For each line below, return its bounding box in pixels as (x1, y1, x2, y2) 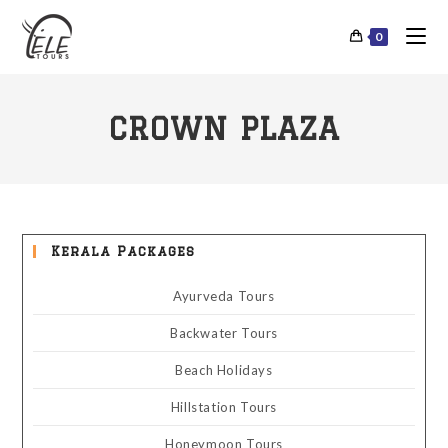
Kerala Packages (51, 244, 196, 258)
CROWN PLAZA (108, 111, 340, 146)
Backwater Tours (170, 325, 278, 341)
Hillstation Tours (170, 399, 278, 415)
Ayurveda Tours (173, 288, 275, 304)
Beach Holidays (175, 362, 273, 378)
